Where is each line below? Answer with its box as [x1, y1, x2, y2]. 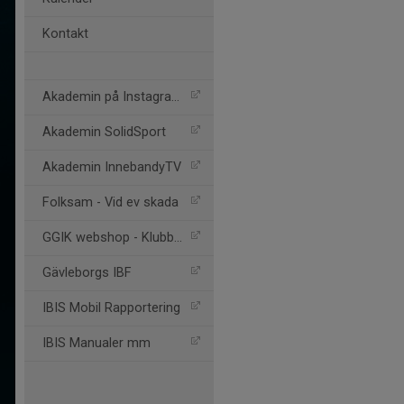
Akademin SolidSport [42, 124, 166, 140]
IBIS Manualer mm [42, 335, 151, 351]
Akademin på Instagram [42, 89, 171, 105]
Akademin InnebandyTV [42, 160, 181, 175]
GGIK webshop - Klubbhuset [42, 230, 174, 245]
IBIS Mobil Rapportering [42, 300, 180, 316]
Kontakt [42, 26, 88, 41]
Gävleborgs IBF [42, 265, 132, 280]
